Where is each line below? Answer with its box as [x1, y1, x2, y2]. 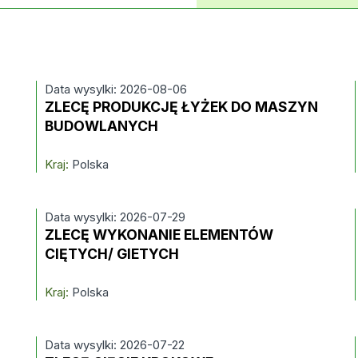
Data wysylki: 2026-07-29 [44, 209, 185, 225]
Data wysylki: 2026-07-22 [44, 337, 185, 352]
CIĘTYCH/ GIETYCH [44, 245, 179, 262]
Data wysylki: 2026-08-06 [44, 82, 187, 97]
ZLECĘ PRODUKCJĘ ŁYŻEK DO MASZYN [44, 98, 318, 115]
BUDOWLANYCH [44, 117, 158, 134]
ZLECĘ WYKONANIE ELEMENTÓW [44, 226, 273, 243]
